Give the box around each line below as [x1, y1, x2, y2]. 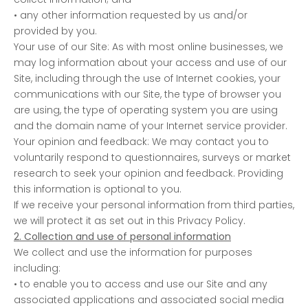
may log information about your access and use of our [14, 55, 287, 69]
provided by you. [14, 23, 97, 38]
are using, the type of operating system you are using [14, 102, 278, 117]
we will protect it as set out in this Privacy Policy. [14, 213, 245, 228]
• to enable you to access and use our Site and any [14, 276, 267, 291]
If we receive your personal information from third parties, [14, 197, 294, 212]
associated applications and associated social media [14, 292, 284, 307]
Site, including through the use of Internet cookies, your [14, 71, 280, 85]
